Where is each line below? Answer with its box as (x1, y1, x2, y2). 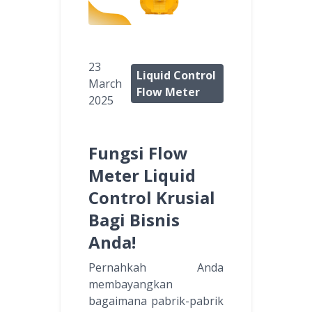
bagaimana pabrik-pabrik (88, 293, 224, 309)
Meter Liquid (88, 164, 196, 187)
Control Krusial (88, 186, 215, 210)
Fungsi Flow (88, 141, 188, 165)
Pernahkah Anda (88, 260, 224, 276)
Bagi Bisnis (88, 208, 180, 232)
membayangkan (88, 276, 173, 292)
